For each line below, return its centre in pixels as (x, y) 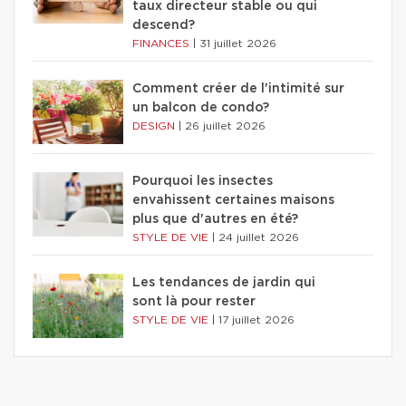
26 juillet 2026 (225, 126)
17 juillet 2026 (256, 319)
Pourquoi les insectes (203, 181)
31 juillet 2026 (238, 43)
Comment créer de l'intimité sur (238, 88)
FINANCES (163, 43)
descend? (164, 25)
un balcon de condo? (201, 107)
